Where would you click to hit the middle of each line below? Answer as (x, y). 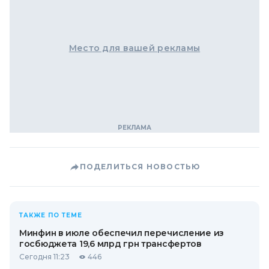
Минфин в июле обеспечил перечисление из (122, 233)
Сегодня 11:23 (44, 257)
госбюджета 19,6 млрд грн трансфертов (110, 244)
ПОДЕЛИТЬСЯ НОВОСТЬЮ (140, 167)
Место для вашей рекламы (134, 48)
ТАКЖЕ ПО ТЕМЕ (51, 215)
